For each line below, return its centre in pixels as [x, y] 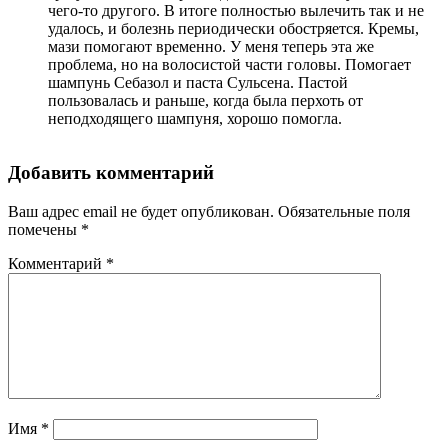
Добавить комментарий [111, 173]
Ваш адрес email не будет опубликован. [141, 212]
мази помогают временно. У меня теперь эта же [211, 46]
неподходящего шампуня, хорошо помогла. [195, 118]
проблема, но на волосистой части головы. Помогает [229, 64]
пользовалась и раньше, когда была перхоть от [205, 100]
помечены [44, 230]
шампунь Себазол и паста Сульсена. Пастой [198, 82]
